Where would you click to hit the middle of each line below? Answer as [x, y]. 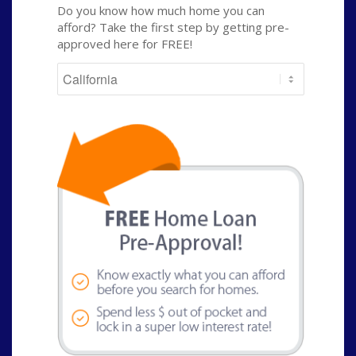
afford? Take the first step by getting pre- [173, 27]
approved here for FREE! [125, 44]
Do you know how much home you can [161, 11]
